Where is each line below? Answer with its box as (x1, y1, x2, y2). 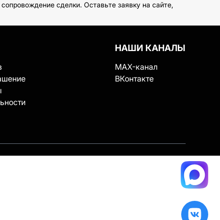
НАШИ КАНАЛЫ (115, 43, 186, 53)
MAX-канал (115, 62, 158, 72)
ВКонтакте (115, 74, 154, 83)
